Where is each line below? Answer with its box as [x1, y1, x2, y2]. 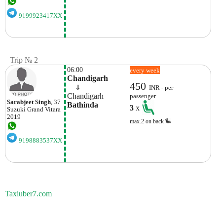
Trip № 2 [10, 55, 38, 64]
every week [130, 67, 160, 74]
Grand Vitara [27, 106, 61, 113]
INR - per [149, 84, 174, 91]
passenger [130, 92, 156, 100]
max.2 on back [130, 117, 166, 125]
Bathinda [67, 100, 99, 109]
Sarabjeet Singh [7, 98, 51, 106]
